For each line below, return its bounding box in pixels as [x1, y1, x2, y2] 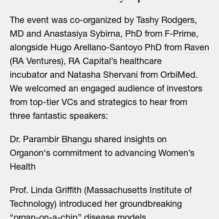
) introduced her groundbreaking [54, 200, 182, 209]
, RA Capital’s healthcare [64, 58, 162, 66]
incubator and [10, 71, 67, 80]
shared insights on [92, 136, 167, 145]
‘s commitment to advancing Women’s [44, 150, 195, 158]
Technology [10, 200, 54, 209]
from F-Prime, [142, 30, 198, 39]
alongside [10, 44, 50, 53]
